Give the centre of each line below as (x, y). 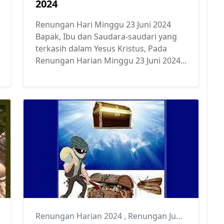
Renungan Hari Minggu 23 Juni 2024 (103, 25)
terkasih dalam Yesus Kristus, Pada (101, 49)
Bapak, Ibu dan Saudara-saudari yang (106, 37)
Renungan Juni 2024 (152, 216)
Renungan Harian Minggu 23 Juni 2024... (111, 61)
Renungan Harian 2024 (80, 216)
